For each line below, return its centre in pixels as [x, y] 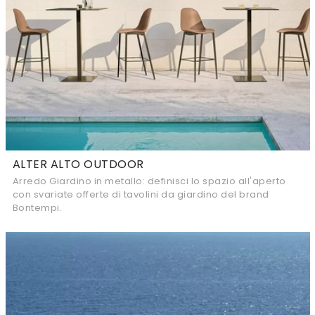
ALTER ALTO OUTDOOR [78, 164]
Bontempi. [37, 208]
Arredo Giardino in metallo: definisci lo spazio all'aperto [149, 181]
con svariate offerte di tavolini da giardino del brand [141, 194]
